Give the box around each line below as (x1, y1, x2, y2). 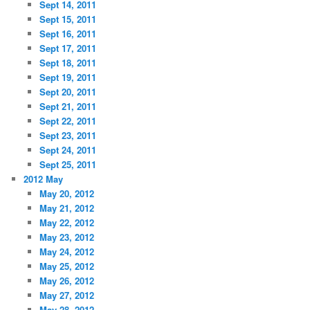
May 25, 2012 (39, 259, 94, 273)
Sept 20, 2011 (39, 85, 96, 99)
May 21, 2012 (39, 201, 94, 215)
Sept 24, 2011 (39, 143, 96, 157)
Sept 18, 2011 (39, 56, 96, 70)
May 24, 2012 (39, 245, 94, 259)
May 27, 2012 (39, 289, 94, 302)
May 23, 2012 (39, 230, 94, 244)
